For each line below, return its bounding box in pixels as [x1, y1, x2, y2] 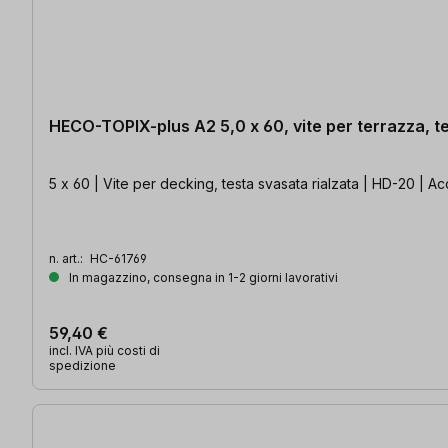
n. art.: [49, 251, 86, 267]
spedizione [49, 358, 116, 374]
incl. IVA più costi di [49, 343, 160, 359]
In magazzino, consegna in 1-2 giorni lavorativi [66, 270, 338, 286]
